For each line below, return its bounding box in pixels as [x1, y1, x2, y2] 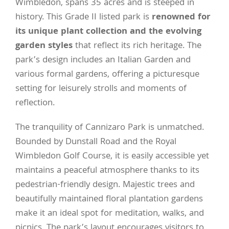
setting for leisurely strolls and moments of [15, 81, 187, 97]
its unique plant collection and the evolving [15, 24, 201, 39]
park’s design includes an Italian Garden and [15, 53, 191, 68]
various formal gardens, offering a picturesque [15, 67, 199, 82]
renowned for [152, 10, 211, 25]
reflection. [15, 96, 55, 111]
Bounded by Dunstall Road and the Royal [15, 134, 176, 150]
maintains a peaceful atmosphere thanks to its [15, 163, 199, 178]
